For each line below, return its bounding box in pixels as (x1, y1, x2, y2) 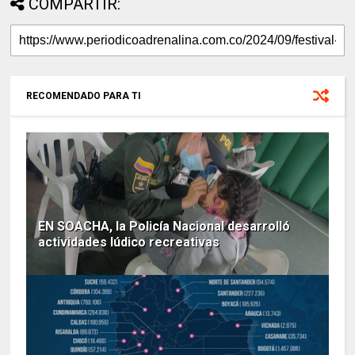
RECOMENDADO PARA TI (26, 90, 142, 102)
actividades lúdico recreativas (38, 235, 220, 250)
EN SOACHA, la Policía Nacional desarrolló (38, 219, 291, 235)
